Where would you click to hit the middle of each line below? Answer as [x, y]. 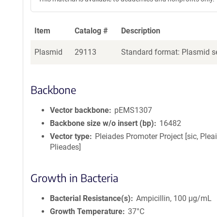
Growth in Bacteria [74, 178]
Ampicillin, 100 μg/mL [174, 198]
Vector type [70, 136]
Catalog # [91, 31]
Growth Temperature [86, 211]
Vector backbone [79, 110]
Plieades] [65, 147]
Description [141, 31]
